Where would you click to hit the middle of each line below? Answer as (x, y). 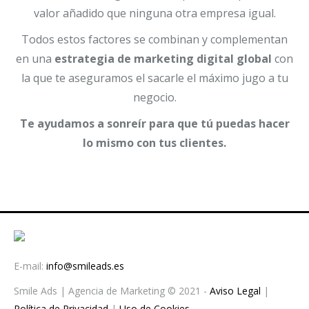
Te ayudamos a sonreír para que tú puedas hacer (154, 124)
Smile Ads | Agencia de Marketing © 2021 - (112, 291)
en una (35, 59)
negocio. (154, 98)
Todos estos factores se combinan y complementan (154, 40)
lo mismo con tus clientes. (154, 143)
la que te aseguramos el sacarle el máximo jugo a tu (154, 78)
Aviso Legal (235, 291)
